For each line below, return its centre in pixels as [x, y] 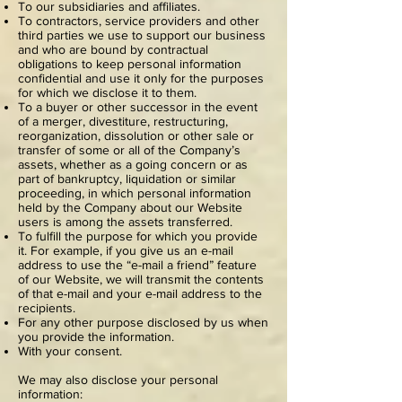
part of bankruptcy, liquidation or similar [127, 179]
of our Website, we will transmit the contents [141, 279]
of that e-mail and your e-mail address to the [140, 293]
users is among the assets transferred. [125, 222]
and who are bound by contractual [113, 49]
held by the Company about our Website [130, 207]
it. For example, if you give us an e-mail [126, 250]
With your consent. [70, 351]
